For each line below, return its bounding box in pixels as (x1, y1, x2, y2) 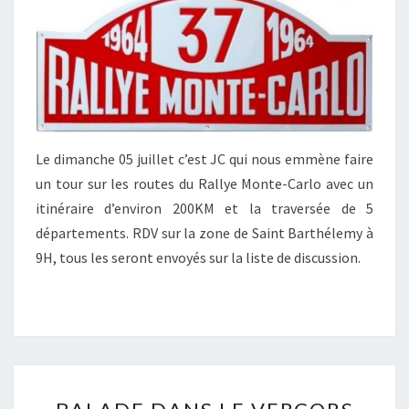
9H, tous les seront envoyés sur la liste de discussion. (36, 248, 361, 267)
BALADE (204, 382, 265, 401)
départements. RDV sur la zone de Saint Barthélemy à (36, 224, 373, 243)
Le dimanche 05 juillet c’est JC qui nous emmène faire (36, 150, 373, 169)
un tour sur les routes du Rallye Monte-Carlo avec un (36, 174, 373, 194)
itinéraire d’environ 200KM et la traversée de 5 (36, 199, 373, 218)
